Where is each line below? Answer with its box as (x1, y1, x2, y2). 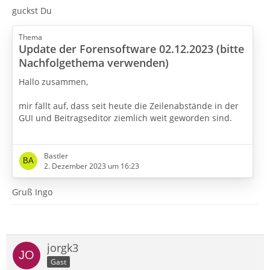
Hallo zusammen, (19, 75, 88, 87)
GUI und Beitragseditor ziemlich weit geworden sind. (19, 111, 232, 124)
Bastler (44, 151, 68, 162)
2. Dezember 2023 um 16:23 (44, 161, 139, 172)
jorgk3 (47, 240, 78, 256)
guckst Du (12, 4, 52, 16)
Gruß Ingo (12, 186, 52, 198)
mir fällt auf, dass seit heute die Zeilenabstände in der (19, 99, 239, 111)
